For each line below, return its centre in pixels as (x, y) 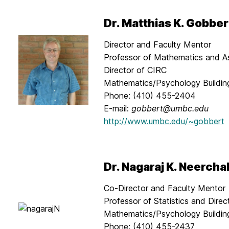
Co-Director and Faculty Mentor (165, 188)
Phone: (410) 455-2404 (150, 96)
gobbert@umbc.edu (170, 108)
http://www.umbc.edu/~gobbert (164, 121)
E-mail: (118, 108)
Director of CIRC (135, 70)
